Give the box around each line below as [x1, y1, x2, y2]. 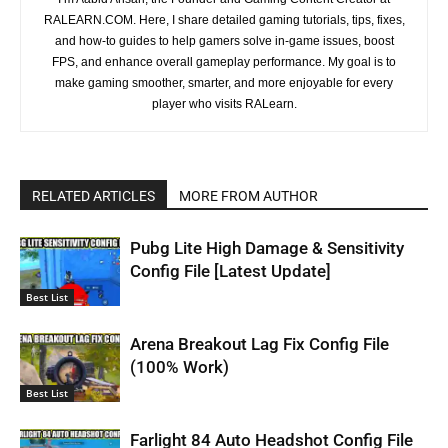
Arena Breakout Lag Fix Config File [130, 334, 389, 355]
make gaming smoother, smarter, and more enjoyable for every [55, 76, 393, 91]
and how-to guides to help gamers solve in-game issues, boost [54, 34, 394, 49]
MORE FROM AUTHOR [179, 188, 318, 205]
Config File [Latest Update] [130, 261, 331, 282]
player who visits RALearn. [151, 97, 297, 112]
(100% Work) [130, 357, 229, 378]
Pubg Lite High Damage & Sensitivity [130, 238, 404, 259]
